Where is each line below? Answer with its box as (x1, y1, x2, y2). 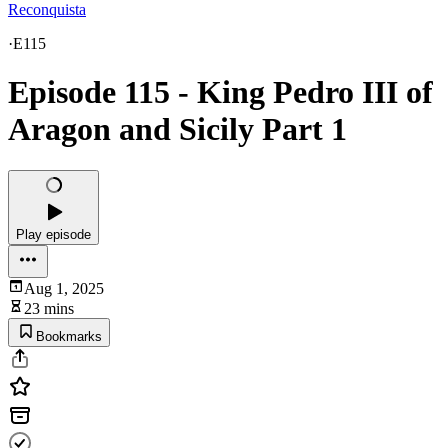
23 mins (24, 299, 74, 317)
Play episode (16, 226, 91, 242)
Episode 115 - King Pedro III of (8, 74, 433, 111)
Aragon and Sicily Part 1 (8, 111, 347, 148)
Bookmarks (36, 328, 102, 344)
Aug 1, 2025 (24, 279, 104, 297)
